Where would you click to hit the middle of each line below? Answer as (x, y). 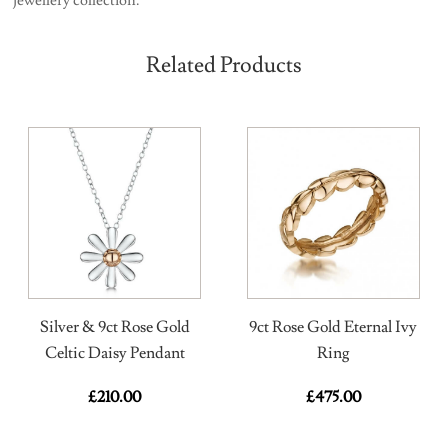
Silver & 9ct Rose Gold (114, 326)
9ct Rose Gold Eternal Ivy (333, 326)
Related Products (223, 65)
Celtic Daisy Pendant (114, 352)
